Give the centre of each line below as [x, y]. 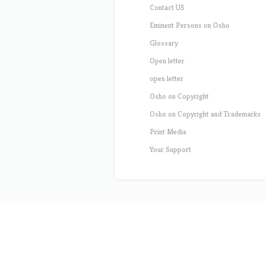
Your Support [170, 149]
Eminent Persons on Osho [190, 25]
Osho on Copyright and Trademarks [205, 114]
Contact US [167, 7]
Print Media [168, 132]
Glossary [164, 43]
